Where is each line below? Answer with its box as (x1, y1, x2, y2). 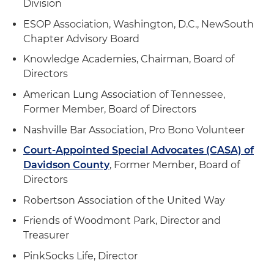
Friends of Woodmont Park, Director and (23, 215, 221, 227)
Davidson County (23, 159, 109, 171)
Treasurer (23, 229, 69, 242)
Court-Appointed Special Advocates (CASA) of (23, 144, 254, 157)
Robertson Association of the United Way (23, 194, 225, 206)
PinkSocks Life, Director (23, 250, 138, 262)
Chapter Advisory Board (23, 32, 139, 45)
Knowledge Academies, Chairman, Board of (23, 53, 234, 65)
